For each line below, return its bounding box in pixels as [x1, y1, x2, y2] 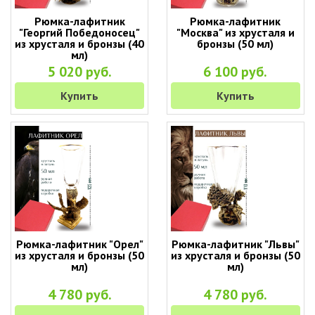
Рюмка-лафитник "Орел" [15, 237, 143, 251]
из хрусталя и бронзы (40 [15, 37, 145, 51]
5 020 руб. [47, 63, 112, 81]
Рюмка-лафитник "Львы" [171, 237, 300, 251]
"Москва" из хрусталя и [176, 25, 295, 39]
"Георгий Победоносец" [19, 25, 141, 39]
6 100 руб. [203, 63, 268, 81]
